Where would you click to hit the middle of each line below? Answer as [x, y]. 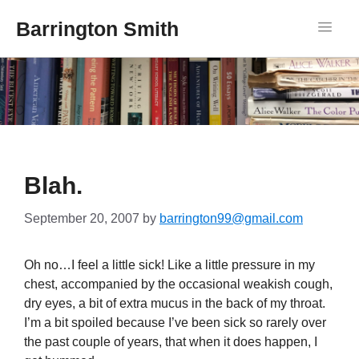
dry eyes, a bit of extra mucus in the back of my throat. [175, 303]
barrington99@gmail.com [231, 218]
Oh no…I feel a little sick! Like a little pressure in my [169, 265]
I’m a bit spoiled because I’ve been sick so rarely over [175, 323]
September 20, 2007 [82, 218]
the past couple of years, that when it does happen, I [171, 342]
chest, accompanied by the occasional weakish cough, [178, 284]
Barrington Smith [97, 28]
